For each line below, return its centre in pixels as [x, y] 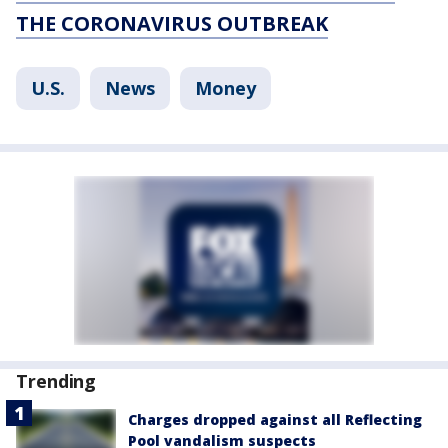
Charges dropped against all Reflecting [275, 419]
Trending [56, 381]
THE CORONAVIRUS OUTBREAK [172, 23]
